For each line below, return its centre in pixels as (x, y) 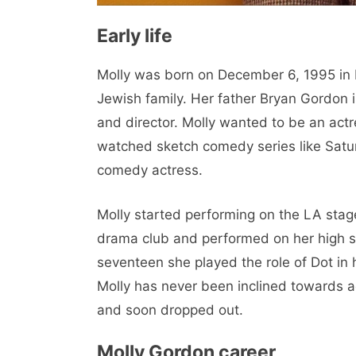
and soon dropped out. (170, 310)
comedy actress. (150, 170)
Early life (135, 36)
